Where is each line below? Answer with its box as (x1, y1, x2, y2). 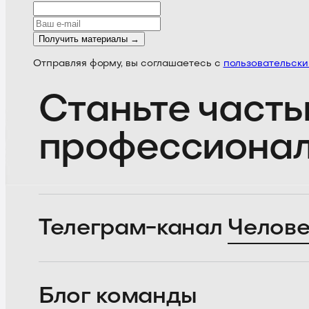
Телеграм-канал (39, 213, 223, 243)
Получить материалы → (39, 34, 139, 45)
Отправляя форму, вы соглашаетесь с (33, 59, 221, 69)
